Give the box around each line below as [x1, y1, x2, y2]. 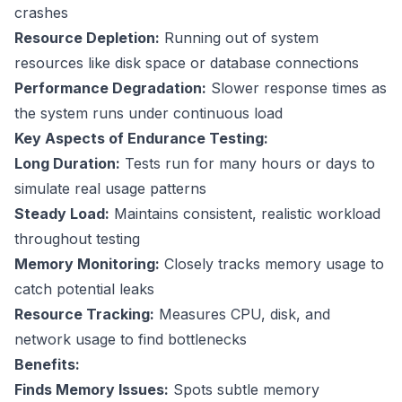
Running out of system [160, 29, 319, 48]
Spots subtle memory [169, 380, 319, 399]
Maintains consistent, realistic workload [109, 205, 380, 223]
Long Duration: [14, 154, 120, 173]
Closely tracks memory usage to [160, 255, 384, 274]
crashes [14, 4, 68, 22]
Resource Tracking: [14, 305, 154, 324]
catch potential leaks [14, 280, 154, 299]
